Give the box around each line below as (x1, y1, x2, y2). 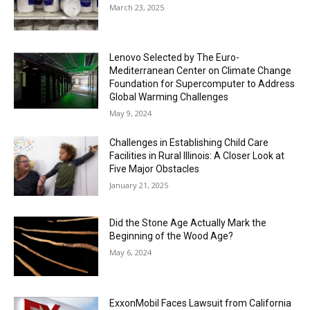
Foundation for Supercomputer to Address (109, 78, 295, 90)
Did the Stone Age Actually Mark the (109, 217, 267, 229)
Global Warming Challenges (109, 91, 229, 103)
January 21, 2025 (109, 180, 169, 191)
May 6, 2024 (109, 247, 152, 258)
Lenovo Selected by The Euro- (109, 52, 240, 64)
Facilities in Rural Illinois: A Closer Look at (109, 150, 285, 162)
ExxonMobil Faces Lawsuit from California (109, 297, 292, 309)
